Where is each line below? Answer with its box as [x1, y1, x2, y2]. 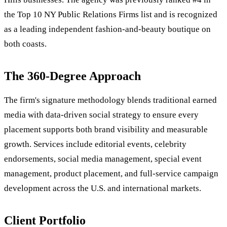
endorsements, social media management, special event [4, 154, 202, 164]
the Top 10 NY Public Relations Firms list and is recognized [4, 10, 217, 20]
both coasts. [4, 39, 47, 49]
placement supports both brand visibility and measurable [4, 125, 208, 135]
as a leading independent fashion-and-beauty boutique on [4, 24, 211, 34]
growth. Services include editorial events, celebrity [4, 139, 186, 149]
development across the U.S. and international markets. [4, 183, 201, 194]
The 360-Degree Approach [4, 69, 141, 83]
